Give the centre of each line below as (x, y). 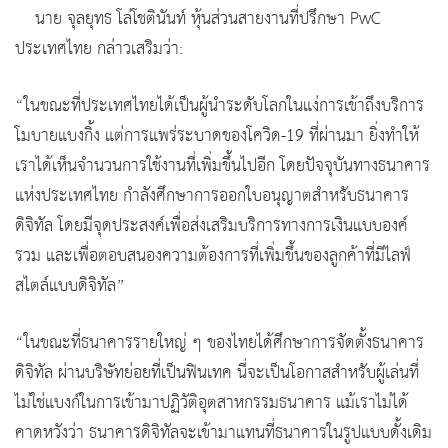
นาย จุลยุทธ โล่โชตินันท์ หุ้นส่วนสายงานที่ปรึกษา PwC (208, 19)
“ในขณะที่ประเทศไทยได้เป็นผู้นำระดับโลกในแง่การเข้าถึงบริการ (219, 106)
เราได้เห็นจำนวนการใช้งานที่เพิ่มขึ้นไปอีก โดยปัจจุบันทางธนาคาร (222, 166)
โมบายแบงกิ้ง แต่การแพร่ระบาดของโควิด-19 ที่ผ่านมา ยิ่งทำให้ (217, 136)
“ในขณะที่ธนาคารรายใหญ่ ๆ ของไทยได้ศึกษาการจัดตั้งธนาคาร (219, 343)
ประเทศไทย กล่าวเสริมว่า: (99, 49)
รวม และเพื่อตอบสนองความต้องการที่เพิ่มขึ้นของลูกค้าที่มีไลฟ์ (213, 256)
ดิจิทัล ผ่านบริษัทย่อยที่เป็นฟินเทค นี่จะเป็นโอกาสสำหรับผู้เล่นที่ (217, 373)
